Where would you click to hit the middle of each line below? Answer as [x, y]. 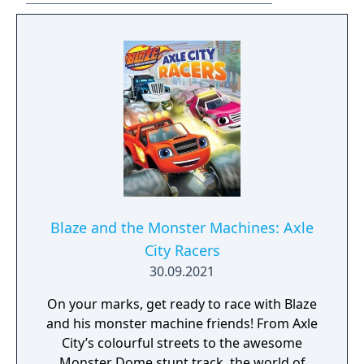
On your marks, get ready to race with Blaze [182, 304]
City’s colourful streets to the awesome [182, 343]
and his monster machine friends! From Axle [182, 323]
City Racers [182, 250]
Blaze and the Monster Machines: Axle [182, 227]
